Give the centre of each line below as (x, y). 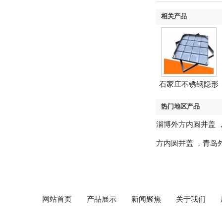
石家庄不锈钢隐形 (189, 84)
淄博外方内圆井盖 (186, 124)
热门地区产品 (180, 106)
